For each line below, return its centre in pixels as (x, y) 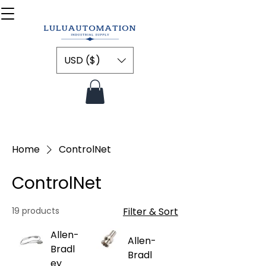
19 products (36, 210)
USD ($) (82, 60)
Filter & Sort (151, 211)
